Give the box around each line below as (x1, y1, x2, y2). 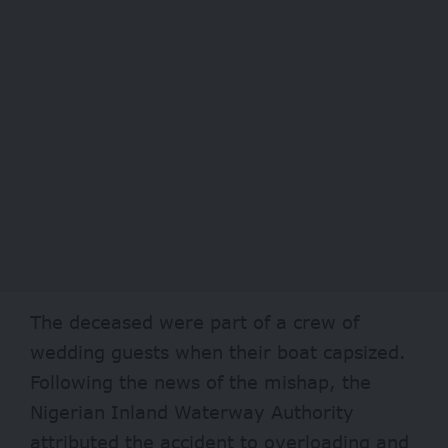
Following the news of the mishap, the (30, 371, 371, 394)
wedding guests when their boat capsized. (30, 341, 406, 364)
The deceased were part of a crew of (30, 311, 359, 334)
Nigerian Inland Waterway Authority (30, 401, 354, 424)
